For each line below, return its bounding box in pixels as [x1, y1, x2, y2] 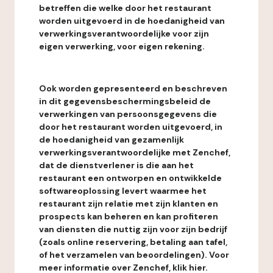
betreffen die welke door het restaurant [39, 2, 211, 13]
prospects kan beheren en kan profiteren [39, 211, 218, 222]
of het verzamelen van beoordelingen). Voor [39, 249, 229, 260]
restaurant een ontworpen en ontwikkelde [39, 172, 222, 183]
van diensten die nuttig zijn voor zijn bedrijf [39, 224, 227, 235]
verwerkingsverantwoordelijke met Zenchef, [39, 147, 230, 158]
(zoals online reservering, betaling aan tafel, [39, 236, 227, 247]
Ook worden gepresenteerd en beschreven [39, 83, 227, 94]
